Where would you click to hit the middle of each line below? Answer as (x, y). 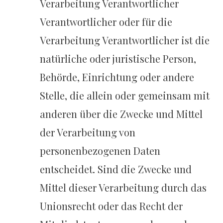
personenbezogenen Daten (100, 151)
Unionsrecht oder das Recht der (111, 206)
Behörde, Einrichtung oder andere (117, 77)
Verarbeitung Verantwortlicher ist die (125, 40)
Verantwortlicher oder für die (106, 22)
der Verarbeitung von (88, 132)
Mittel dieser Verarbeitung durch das (123, 188)
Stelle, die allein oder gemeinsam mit (125, 96)
